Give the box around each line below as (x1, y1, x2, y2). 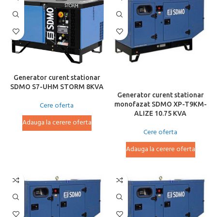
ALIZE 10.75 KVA (134, 109, 186, 117)
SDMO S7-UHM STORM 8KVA (10, 82, 104, 91)
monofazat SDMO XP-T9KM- (114, 100, 207, 108)
